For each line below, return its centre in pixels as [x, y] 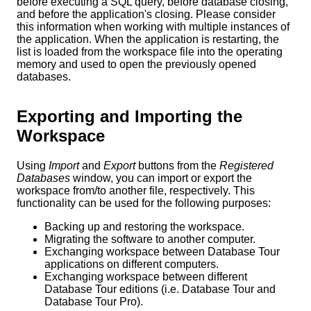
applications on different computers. [132, 264]
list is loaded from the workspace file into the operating [150, 52]
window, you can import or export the [161, 178]
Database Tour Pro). [94, 301]
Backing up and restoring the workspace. [144, 226]
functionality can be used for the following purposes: [144, 203]
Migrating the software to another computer [149, 239]
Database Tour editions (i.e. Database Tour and [160, 289]
